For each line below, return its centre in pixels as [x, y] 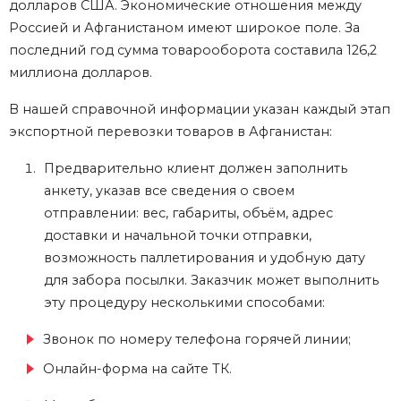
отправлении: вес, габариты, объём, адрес [188, 213]
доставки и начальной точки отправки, [178, 236]
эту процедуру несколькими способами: [184, 303]
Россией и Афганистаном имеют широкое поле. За [184, 28]
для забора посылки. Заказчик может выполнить [211, 281]
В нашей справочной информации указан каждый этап [200, 110]
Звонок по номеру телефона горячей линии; [197, 340]
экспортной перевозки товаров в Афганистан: [171, 132]
